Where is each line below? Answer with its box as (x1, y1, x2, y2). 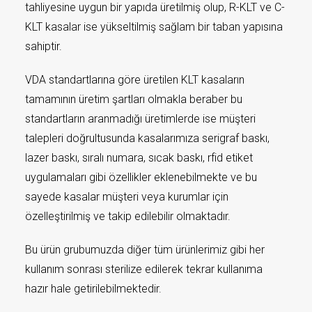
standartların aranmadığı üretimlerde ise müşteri (25, 112, 256, 125)
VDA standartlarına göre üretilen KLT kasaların (25, 73, 244, 86)
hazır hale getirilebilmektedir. (25, 282, 162, 295)
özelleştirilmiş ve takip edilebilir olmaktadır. (25, 210, 233, 223)
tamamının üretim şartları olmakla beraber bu (25, 93, 242, 106)
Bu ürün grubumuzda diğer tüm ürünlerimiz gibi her (25, 243, 265, 256)
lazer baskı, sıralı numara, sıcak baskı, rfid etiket (25, 151, 253, 164)
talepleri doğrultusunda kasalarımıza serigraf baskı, (25, 132, 270, 145)
